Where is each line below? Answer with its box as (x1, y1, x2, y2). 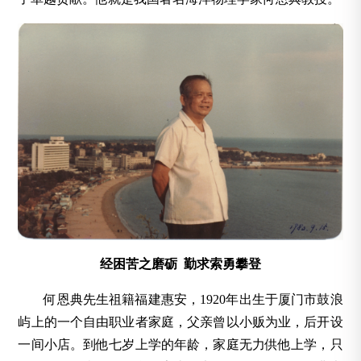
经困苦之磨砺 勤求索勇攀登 (100, 257, 261, 272)
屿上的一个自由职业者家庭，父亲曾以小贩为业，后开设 (18, 315, 343, 330)
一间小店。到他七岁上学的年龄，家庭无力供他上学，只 (18, 338, 343, 352)
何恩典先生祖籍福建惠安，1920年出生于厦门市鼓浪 (44, 293, 343, 307)
